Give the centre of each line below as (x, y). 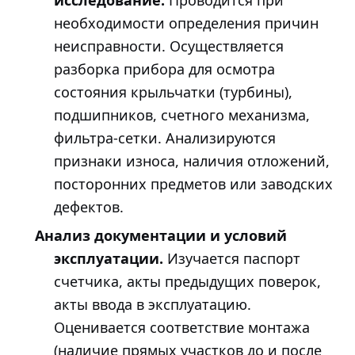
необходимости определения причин (186, 23)
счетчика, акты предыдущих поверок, (187, 281)
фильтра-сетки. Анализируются (165, 138)
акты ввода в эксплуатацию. (153, 304)
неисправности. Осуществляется (169, 46)
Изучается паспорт (232, 258)
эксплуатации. (109, 258)
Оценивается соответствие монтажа (182, 327)
